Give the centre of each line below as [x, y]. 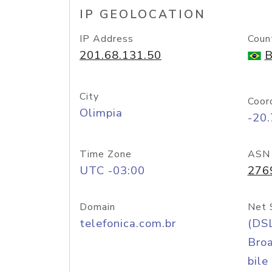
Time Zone [106, 154]
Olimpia [101, 113]
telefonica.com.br [128, 223]
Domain [97, 207]
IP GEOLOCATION [143, 15]
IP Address [107, 39]
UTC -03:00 [112, 171]
